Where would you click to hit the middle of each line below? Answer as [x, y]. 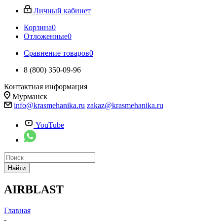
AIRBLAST [34, 189]
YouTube [50, 125]
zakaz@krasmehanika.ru [125, 105]
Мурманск [30, 96]
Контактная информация [46, 87]
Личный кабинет [62, 11]
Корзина [38, 27]
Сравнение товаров [56, 53]
